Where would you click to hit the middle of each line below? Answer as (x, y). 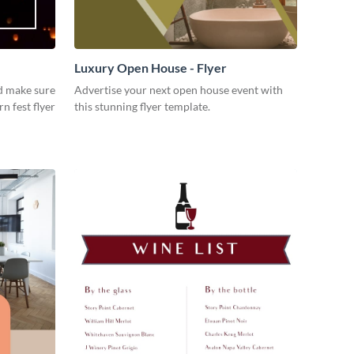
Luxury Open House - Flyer (151, 68)
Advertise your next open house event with (179, 90)
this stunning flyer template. (142, 107)
